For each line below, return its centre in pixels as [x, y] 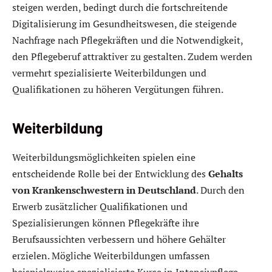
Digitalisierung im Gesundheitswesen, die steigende [124, 24]
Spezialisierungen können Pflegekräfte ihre [106, 223]
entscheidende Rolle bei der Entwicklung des [110, 174]
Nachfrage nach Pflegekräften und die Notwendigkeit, [127, 40]
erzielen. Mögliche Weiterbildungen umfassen [111, 256]
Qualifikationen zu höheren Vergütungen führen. [118, 90]
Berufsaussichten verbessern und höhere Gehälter [119, 240]
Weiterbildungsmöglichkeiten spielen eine [104, 158]
